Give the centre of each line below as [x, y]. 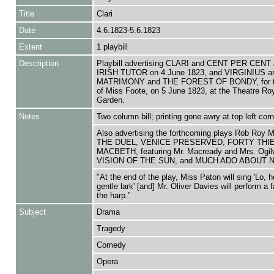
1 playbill [112, 47]
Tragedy [111, 228]
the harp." [113, 195]
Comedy [111, 245]
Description [39, 63]
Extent [30, 47]
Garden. [110, 100]
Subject [32, 212]
